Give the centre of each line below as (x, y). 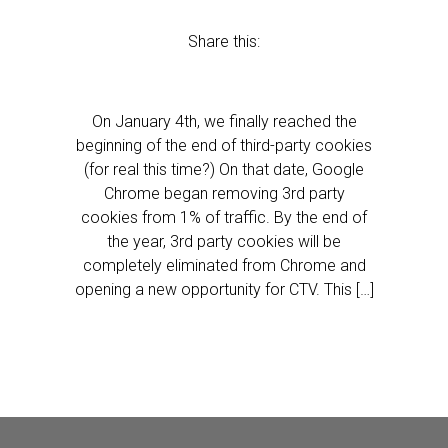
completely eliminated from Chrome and (224, 265)
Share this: (224, 41)
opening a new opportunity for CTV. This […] (224, 289)
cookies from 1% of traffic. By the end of (224, 217)
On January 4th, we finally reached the (224, 121)
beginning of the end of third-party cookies (224, 145)
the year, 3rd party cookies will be (224, 241)
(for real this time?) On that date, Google (224, 169)
